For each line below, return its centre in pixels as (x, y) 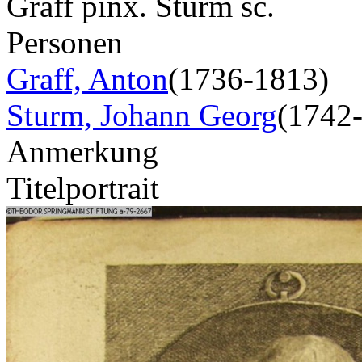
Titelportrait (83, 187)
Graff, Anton (87, 78)
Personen (65, 42)
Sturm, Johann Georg (142, 115)
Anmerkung (82, 151)
